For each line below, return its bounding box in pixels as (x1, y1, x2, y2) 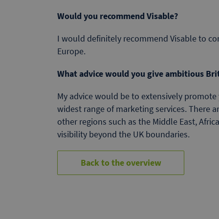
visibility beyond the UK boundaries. (57, 128, 190, 140)
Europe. (57, 45, 86, 57)
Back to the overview (80, 156, 161, 168)
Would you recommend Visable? (57, 10, 178, 22)
